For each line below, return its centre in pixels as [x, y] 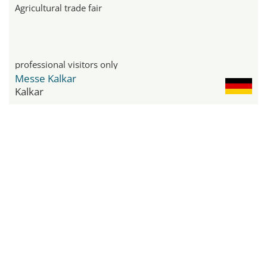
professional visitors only [66, 64]
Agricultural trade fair [58, 7]
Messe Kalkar [46, 78]
